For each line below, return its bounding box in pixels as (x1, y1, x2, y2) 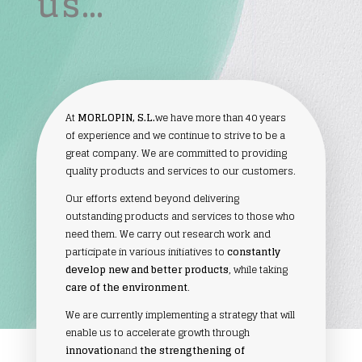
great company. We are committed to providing (65, 144, 287, 162)
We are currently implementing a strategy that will (65, 305, 295, 323)
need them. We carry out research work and (65, 225, 271, 242)
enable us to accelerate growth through (65, 323, 250, 341)
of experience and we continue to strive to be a (65, 126, 285, 144)
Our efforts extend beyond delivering (65, 189, 239, 207)
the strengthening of (139, 341, 245, 359)
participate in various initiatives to (65, 242, 227, 260)
